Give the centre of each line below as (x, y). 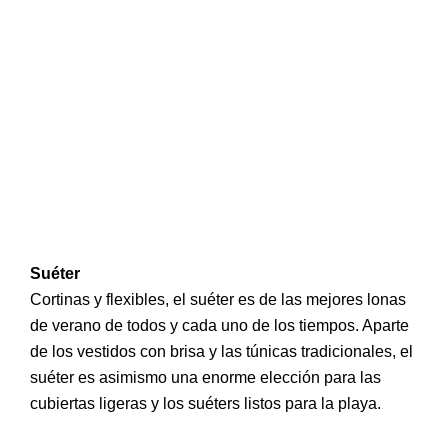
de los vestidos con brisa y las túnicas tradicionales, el (221, 352)
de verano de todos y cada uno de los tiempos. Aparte (219, 326)
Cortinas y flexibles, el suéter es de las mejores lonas (218, 300)
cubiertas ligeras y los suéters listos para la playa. (205, 404)
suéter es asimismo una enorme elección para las (205, 378)
